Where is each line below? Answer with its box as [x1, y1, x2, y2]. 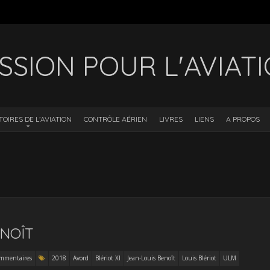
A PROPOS [225, 115, 260, 124]
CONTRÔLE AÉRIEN [83, 115, 147, 124]
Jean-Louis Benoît [127, 254, 175, 262]
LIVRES [159, 115, 183, 124]
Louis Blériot [181, 254, 216, 262]
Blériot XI [95, 254, 121, 262]
